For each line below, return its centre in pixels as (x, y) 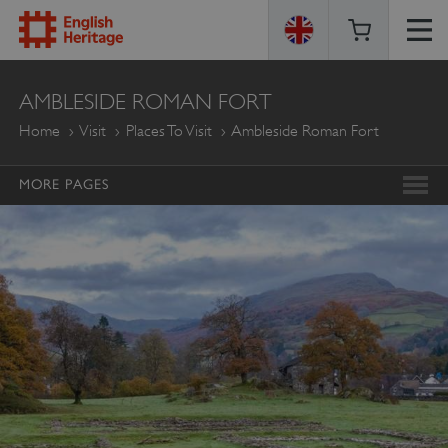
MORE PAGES (63, 184)
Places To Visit (168, 130)
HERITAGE (89, 113)
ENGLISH (80, 70)
